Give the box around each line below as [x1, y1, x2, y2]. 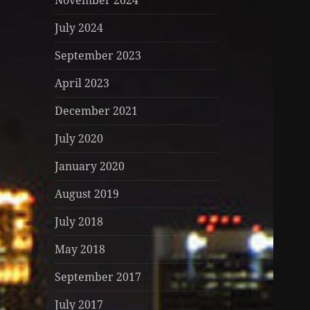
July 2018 [55, 214, 104, 230]
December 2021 [55, 103, 138, 119]
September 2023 [55, 48, 142, 64]
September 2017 [55, 269, 142, 285]
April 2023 [55, 75, 110, 91]
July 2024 [55, 20, 104, 36]
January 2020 [55, 158, 125, 174]
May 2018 [55, 241, 106, 257]
